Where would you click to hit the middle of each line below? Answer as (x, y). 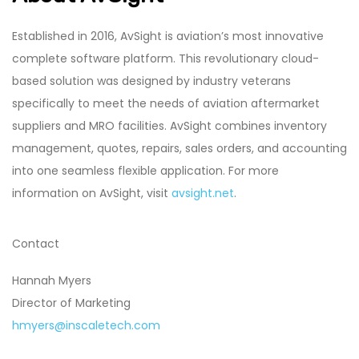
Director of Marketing (71, 303)
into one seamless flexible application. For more (145, 170)
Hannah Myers (52, 281)
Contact (36, 243)
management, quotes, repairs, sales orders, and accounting (179, 148)
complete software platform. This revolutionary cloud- (165, 58)
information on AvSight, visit (92, 193)
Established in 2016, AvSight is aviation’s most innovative (168, 36)
